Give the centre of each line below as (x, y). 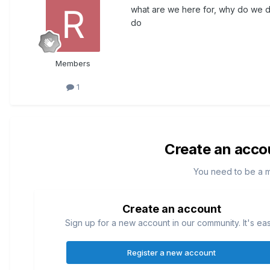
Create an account (171, 209)
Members (73, 64)
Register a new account (172, 253)
